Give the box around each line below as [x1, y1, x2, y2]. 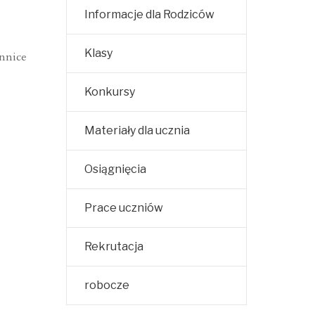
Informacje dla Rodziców [84, 8, 214, 22]
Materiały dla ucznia [84, 124, 190, 138]
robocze [84, 278, 129, 292]
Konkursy [84, 85, 135, 99]
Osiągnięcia [84, 162, 146, 176]
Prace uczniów [84, 201, 163, 215]
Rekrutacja [84, 240, 143, 254]
